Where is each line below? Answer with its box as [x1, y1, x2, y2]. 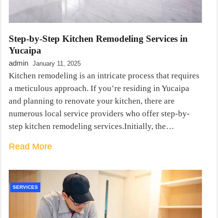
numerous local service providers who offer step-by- [9, 109, 190, 119]
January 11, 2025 [33, 60, 81, 68]
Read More [9, 142, 52, 152]
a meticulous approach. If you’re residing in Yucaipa [9, 84, 189, 93]
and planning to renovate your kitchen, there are [9, 96, 175, 106]
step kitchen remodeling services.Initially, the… [9, 122, 174, 131]
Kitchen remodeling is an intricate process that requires [9, 71, 200, 81]
